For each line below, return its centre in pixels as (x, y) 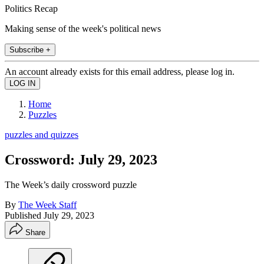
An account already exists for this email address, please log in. (120, 71)
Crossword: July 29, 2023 (81, 159)
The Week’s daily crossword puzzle (71, 184)
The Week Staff (47, 204)
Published (24, 215)
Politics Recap (31, 8)
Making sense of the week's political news (83, 28)
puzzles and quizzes (42, 134)
